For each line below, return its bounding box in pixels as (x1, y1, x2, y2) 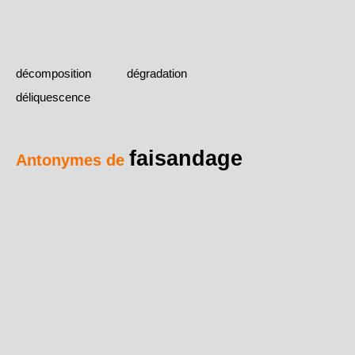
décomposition (16, 67, 91, 81)
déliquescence (16, 90, 90, 105)
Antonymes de (16, 151, 129, 170)
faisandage (129, 146, 242, 171)
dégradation (127, 67, 187, 81)
